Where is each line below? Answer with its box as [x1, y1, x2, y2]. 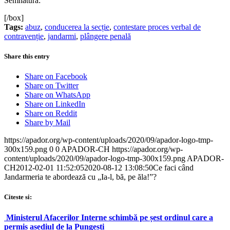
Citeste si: [4, 193, 32, 201]
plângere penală [80, 31, 131, 41]
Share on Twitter [25, 81, 79, 90]
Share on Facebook [25, 72, 87, 81]
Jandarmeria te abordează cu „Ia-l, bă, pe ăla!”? [4, 172, 157, 182]
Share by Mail [25, 118, 70, 127]
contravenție [4, 31, 44, 41]
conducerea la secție [45, 22, 109, 31]
